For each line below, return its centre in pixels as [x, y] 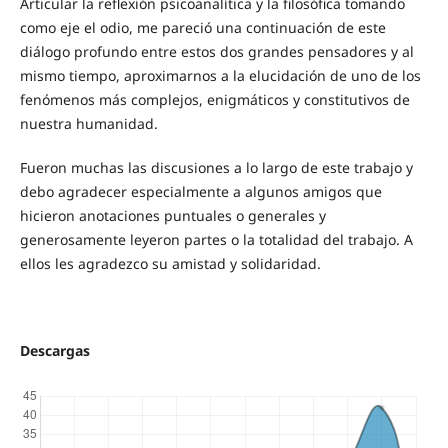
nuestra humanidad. [88, 124]
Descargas [54, 351]
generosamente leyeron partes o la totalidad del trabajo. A [216, 240]
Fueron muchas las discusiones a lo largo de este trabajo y [216, 168]
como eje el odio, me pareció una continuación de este [202, 28]
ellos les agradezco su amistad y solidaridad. [170, 264]
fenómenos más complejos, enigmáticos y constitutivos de [214, 100]
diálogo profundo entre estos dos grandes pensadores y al [216, 52]
